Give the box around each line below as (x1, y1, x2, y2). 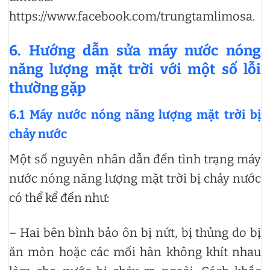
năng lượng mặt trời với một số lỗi (9, 60, 261, 78)
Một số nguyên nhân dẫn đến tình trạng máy (9, 151, 261, 166)
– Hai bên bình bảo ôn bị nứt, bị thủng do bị (9, 225, 261, 240)
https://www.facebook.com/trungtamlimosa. (9, 8, 255, 24)
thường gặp (9, 79, 86, 96)
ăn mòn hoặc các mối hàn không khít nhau (9, 244, 261, 259)
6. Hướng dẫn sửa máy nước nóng (9, 42, 261, 59)
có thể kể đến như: (9, 190, 109, 205)
